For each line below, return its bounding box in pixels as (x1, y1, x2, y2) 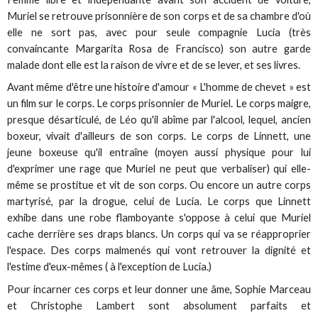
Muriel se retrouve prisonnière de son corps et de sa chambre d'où (7, 10, 311, 23)
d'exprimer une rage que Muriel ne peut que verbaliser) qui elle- (7, 163, 311, 175)
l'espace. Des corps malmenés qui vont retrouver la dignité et (7, 244, 311, 257)
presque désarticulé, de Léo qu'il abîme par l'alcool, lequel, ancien (7, 114, 311, 126)
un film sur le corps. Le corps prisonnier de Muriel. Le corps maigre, (7, 97, 311, 110)
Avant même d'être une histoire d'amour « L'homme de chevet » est (7, 81, 311, 94)
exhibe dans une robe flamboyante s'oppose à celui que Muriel (7, 212, 311, 224)
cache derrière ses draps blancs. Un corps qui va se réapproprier (7, 228, 311, 241)
